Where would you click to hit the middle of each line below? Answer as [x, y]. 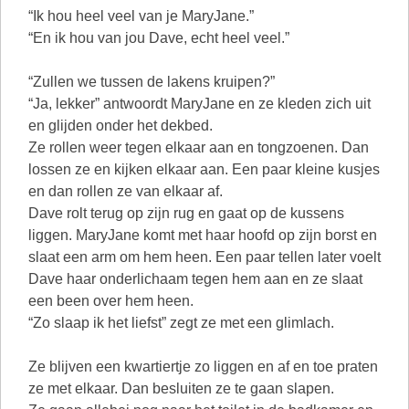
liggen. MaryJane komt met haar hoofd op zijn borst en [203, 235]
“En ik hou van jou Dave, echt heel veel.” [159, 38]
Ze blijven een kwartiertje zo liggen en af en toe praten [203, 367]
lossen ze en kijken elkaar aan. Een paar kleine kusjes [204, 169]
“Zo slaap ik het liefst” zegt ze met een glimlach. [181, 323]
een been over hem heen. [111, 301]
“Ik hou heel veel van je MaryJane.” [141, 16]
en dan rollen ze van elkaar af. [126, 191]
